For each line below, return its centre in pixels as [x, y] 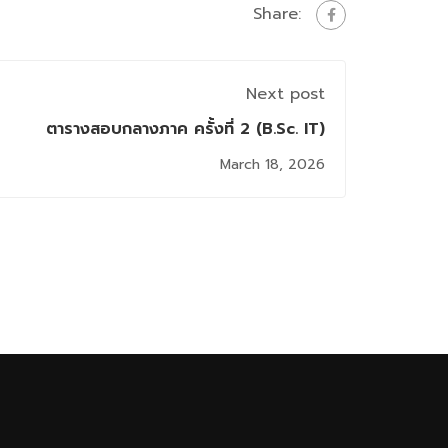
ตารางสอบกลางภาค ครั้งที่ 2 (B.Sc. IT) [185, 128]
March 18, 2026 [272, 164]
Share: [277, 14]
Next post [285, 93]
